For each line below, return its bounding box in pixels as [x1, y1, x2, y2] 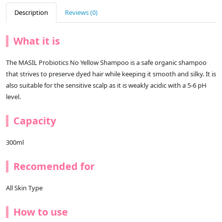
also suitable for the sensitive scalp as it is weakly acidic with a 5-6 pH [6, 81, 207, 90]
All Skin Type [6, 183, 43, 193]
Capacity [13, 114, 56, 128]
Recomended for [13, 160, 95, 173]
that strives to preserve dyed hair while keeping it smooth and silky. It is [6, 69, 216, 79]
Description [14, 8, 48, 17]
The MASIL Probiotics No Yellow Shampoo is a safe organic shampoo [6, 58, 207, 67]
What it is [13, 34, 60, 48]
